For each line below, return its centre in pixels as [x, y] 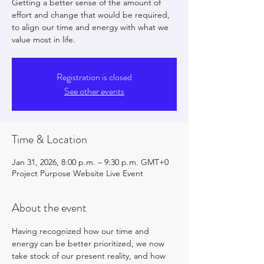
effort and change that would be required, [91, 14]
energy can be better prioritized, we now [89, 243]
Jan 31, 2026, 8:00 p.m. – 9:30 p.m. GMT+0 [90, 162]
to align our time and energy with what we [90, 27]
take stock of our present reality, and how [90, 255]
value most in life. [44, 39]
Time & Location [49, 139]
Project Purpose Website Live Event [77, 173]
